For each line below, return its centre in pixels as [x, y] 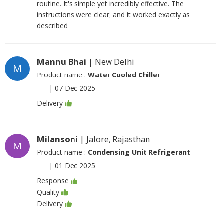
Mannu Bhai [62, 61]
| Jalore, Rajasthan [114, 139]
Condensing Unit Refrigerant [139, 152]
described [52, 25]
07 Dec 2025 [75, 88]
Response [53, 181]
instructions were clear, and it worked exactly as [113, 15]
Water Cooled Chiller [124, 75]
